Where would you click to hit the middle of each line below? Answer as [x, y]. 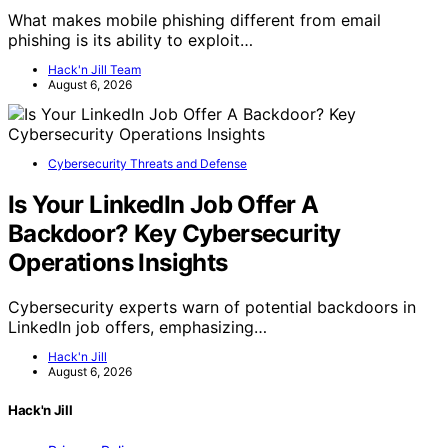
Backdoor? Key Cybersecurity [174, 234]
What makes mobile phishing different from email [194, 19]
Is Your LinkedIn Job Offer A [163, 205]
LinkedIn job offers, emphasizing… [137, 327]
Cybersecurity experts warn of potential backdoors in [212, 307]
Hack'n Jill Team [94, 69]
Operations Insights [118, 263]
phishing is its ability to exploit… [130, 39]
